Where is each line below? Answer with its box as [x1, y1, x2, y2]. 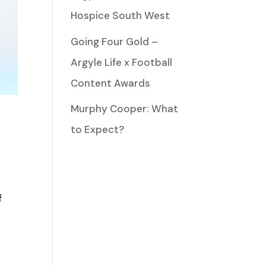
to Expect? [71, 123, 125, 136]
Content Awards [71, 76, 151, 90]
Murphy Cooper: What [71, 102, 179, 115]
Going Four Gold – [71, 34, 159, 48]
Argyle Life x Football [71, 55, 173, 69]
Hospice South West [71, 9, 170, 22]
